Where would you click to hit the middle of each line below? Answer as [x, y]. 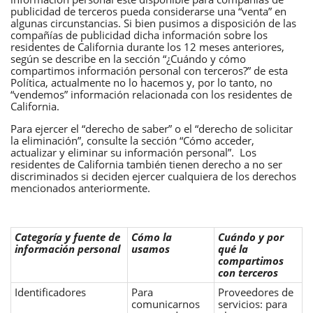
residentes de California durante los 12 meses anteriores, [147, 46]
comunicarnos [166, 304]
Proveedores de [256, 292]
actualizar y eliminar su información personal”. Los [133, 152]
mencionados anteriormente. [80, 188]
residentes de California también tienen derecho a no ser [146, 164]
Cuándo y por [251, 236]
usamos [151, 248]
